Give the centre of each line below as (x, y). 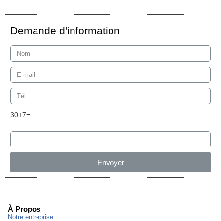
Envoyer (110, 162)
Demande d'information (65, 31)
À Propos (24, 209)
